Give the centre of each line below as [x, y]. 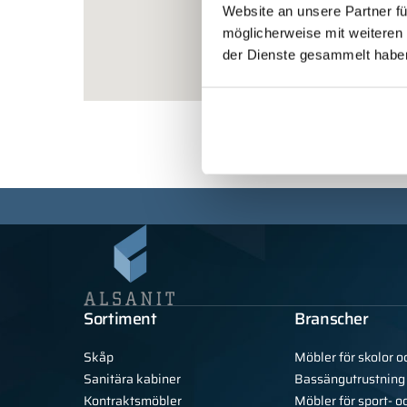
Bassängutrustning [350, 379]
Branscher [332, 319]
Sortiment [120, 319]
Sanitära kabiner [132, 379]
